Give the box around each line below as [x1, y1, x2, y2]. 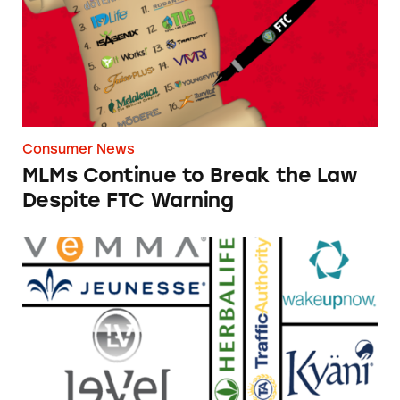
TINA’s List [21, 239, 115, 265]
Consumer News [21, 141, 135, 158]
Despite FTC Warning [21, 188, 234, 213]
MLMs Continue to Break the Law [21, 163, 358, 188]
